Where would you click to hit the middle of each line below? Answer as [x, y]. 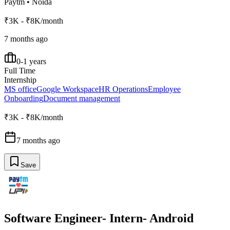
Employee [164, 89]
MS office [20, 89]
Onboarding [24, 98]
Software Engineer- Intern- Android [99, 218]
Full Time [20, 70]
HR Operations [123, 89]
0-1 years [31, 61]
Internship [20, 80]
